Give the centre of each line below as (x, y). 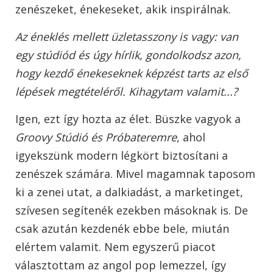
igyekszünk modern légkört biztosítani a (122, 156)
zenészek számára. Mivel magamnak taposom (135, 174)
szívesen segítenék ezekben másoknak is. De (132, 211)
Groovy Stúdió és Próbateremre (96, 137)
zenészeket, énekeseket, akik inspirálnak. (123, 9)
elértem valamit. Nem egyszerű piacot (115, 247)
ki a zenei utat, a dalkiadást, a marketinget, (129, 192)
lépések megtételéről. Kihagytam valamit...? (126, 92)
